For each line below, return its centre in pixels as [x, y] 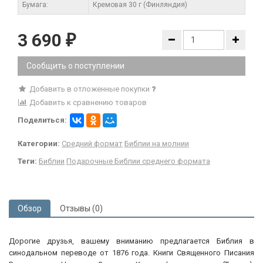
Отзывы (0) [81, 208]
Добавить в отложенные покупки [89, 89]
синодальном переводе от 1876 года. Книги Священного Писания [131, 252]
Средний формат [92, 143]
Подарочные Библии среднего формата [138, 161]
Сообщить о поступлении [75, 65]
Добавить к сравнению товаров [87, 102]
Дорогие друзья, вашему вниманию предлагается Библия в [131, 241]
